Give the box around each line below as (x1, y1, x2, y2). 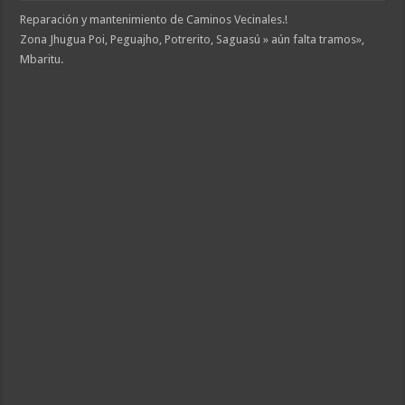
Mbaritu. (20, 52, 64, 66)
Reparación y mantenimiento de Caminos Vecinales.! (20, 12, 288, 26)
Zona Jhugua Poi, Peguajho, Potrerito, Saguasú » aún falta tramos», (20, 32, 365, 46)
